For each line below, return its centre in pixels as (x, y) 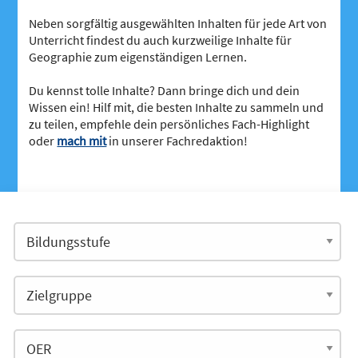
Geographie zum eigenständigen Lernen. (138, 57)
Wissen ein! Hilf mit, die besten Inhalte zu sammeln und (177, 107)
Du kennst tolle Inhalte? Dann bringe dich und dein (165, 91)
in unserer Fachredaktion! (177, 141)
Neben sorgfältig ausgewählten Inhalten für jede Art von (178, 24)
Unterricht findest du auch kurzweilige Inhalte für (161, 40)
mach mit (82, 141)
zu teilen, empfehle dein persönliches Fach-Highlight (169, 124)
